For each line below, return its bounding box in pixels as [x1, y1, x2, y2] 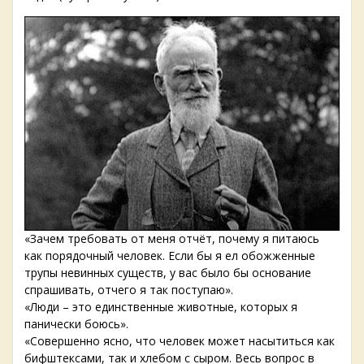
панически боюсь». [24, 316, 128, 332]
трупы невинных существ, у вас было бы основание [24, 265, 311, 281]
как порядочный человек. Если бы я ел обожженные [24, 248, 315, 264]
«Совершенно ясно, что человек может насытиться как [24, 333, 335, 349]
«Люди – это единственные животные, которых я [24, 299, 297, 315]
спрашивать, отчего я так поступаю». [24, 282, 233, 298]
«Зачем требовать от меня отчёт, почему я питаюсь [24, 231, 319, 247]
